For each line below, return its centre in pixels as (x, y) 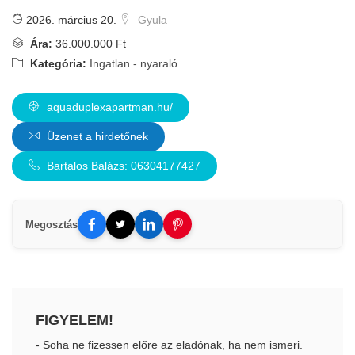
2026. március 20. (70, 20)
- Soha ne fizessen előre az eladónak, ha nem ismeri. (169, 345)
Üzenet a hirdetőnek (96, 136)
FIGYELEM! (74, 320)
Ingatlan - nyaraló (134, 63)
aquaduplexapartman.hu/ (108, 107)
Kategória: (57, 63)
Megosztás (52, 224)
